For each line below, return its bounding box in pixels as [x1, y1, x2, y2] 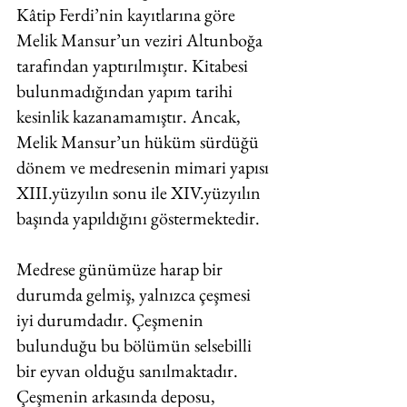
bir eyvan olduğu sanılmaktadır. [16, 359, 242, 382]
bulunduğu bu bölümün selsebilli [16, 333, 255, 357]
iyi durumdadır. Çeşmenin [16, 308, 207, 332]
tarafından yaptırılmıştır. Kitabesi [16, 54, 252, 77]
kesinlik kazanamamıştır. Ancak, [16, 104, 244, 128]
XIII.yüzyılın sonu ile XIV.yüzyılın [16, 181, 264, 204]
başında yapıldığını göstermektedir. [16, 206, 263, 230]
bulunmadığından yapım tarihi [16, 79, 236, 103]
